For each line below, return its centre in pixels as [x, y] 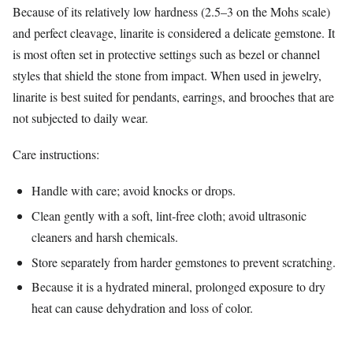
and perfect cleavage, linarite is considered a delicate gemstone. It [174, 32]
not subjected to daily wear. [80, 117]
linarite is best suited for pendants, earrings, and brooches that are [173, 96]
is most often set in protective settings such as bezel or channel [166, 54]
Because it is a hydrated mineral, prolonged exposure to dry [178, 287]
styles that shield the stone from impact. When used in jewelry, [167, 75]
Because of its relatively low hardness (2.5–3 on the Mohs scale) [171, 11]
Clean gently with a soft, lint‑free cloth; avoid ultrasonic [169, 215]
